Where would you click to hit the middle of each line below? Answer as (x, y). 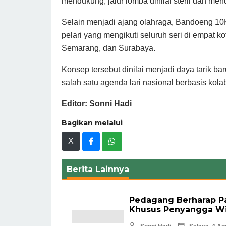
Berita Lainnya (98, 169)
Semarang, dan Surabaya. (108, 48)
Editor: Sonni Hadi (97, 103)
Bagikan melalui (92, 122)
